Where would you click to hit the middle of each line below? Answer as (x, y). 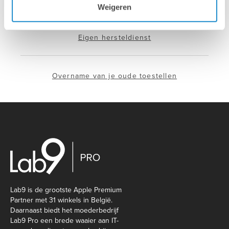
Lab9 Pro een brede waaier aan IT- (64, 220)
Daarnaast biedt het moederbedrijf (64, 210)
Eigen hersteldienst (114, 38)
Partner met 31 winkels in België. (61, 200)
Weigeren (114, 7)
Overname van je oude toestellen (114, 76)
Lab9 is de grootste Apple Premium (66, 190)
